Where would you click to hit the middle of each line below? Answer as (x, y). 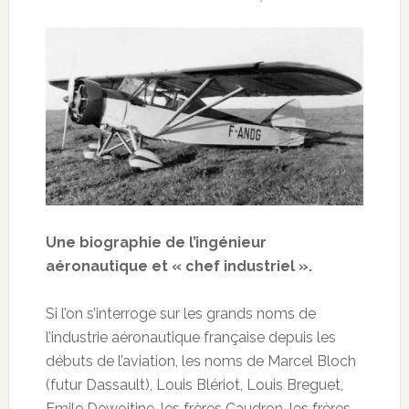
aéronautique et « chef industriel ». (178, 266)
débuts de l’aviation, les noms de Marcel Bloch (200, 361)
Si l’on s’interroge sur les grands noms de (180, 313)
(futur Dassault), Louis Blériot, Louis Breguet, (194, 384)
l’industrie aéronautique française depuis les (190, 337)
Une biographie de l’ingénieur (156, 242)
